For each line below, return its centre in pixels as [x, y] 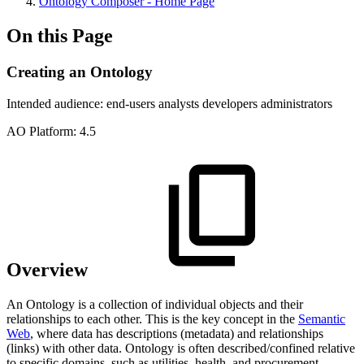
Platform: [53, 131]
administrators [297, 103]
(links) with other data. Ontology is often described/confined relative [181, 349]
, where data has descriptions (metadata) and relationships [177, 334]
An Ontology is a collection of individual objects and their [155, 305]
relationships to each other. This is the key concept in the [152, 319]
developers [230, 103]
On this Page [60, 35]
